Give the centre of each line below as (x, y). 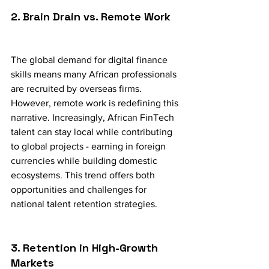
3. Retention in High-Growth (86, 248)
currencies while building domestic (85, 161)
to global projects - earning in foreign (89, 147)
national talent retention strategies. (84, 204)
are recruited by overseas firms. (77, 89)
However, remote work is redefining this (96, 103)
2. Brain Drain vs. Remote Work (91, 17)
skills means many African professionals (95, 74)
